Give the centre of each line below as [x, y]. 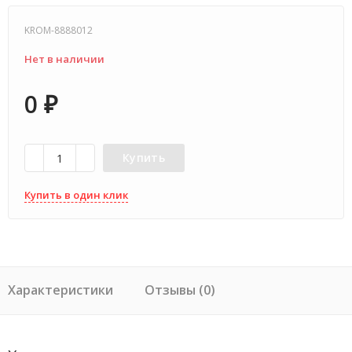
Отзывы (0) [180, 290]
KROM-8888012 [59, 30]
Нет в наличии [64, 59]
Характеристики [60, 290]
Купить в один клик [76, 195]
